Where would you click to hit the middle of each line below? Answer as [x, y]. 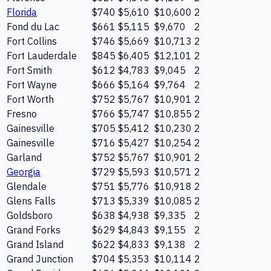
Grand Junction [40, 259]
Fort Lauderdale [42, 55]
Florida [22, 12]
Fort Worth [30, 99]
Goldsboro [30, 215]
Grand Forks [34, 230]
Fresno [22, 113]
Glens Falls [31, 201]
